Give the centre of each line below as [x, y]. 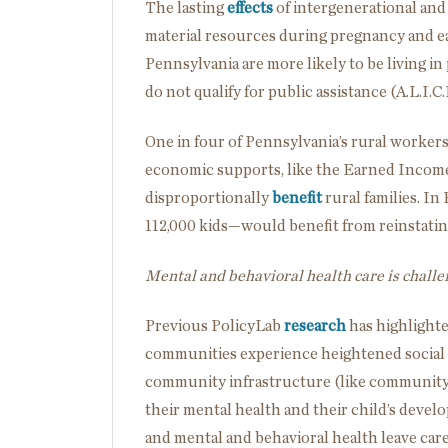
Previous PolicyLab [214, 325]
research [315, 325]
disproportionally [208, 197]
